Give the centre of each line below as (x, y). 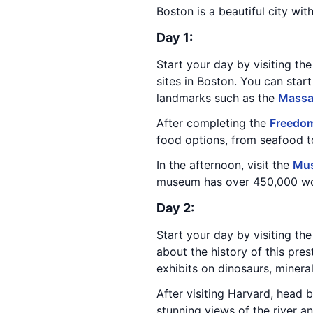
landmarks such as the (217, 98)
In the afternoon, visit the (225, 165)
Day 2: (175, 208)
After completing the (213, 123)
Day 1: (175, 37)
